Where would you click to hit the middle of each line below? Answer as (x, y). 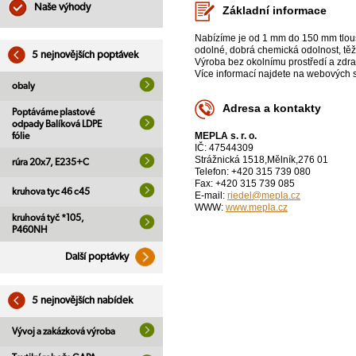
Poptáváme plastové (53, 112)
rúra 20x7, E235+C (50, 162)
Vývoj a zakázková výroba (64, 331)
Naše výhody (61, 8)
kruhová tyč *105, (48, 218)
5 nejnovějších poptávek (84, 55)
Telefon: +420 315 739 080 (253, 172)
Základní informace (275, 11)
